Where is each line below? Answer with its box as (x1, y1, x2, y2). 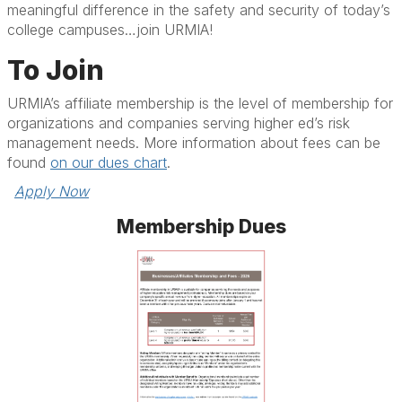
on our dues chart (50, 153, 167, 172)
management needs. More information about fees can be (7, 134, 380, 153)
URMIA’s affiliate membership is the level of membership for (7, 94, 393, 113)
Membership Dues (116, 215, 286, 239)
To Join (7, 54, 104, 87)
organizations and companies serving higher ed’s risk (7, 114, 350, 133)
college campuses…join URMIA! (7, 21, 213, 39)
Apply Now (14, 182, 89, 201)
